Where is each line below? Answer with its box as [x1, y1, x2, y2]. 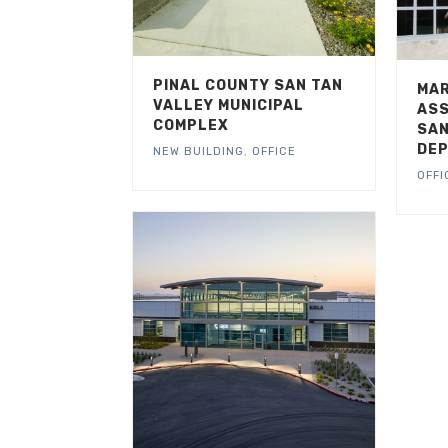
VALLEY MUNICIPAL [153, 97, 304, 115]
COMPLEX [153, 117, 229, 135]
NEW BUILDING [153, 145, 244, 159]
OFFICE [252, 145, 296, 159]
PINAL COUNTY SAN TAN [153, 77, 343, 95]
